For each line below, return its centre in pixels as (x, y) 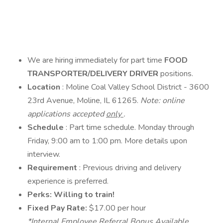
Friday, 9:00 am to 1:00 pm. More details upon (107, 141)
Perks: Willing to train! (71, 195)
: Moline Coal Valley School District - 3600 (136, 87)
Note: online (163, 101)
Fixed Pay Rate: (58, 208)
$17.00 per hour (118, 208)
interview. (44, 154)
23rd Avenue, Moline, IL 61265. (84, 101)
